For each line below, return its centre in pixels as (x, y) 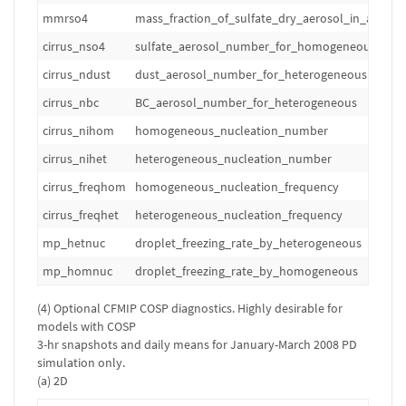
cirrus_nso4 (74, 46)
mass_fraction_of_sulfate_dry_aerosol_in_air (257, 18)
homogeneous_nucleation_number (232, 130)
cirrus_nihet (75, 159)
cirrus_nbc (71, 102)
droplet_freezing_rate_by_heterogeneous (248, 243)
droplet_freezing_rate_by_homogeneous (246, 271)
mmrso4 (65, 18)
